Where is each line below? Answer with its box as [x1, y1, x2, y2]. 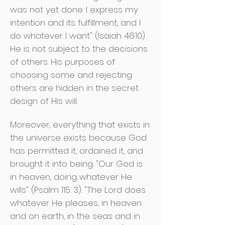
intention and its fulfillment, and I [10, 17, 141, 29]
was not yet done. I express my [10, 4, 138, 16]
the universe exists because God [10, 132, 147, 144]
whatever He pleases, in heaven [10, 197, 142, 209]
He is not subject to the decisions [10, 43, 148, 55]
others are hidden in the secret [10, 82, 139, 94]
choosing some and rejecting [10, 69, 132, 81]
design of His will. [10, 95, 77, 107]
